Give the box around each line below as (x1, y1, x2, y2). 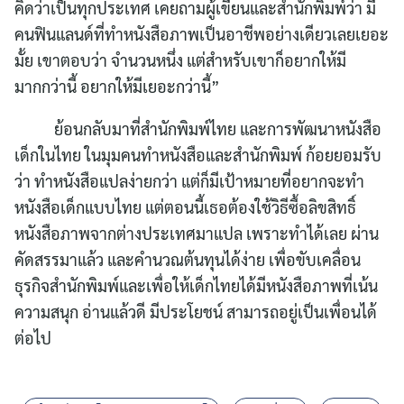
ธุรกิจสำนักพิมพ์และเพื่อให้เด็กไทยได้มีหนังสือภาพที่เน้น (14, 275, 378, 297)
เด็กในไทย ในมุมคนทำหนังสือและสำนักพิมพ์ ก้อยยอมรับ (14, 144, 381, 166)
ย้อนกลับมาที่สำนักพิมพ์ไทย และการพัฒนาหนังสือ (14, 118, 381, 140)
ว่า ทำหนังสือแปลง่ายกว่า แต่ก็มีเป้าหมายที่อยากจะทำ (14, 170, 364, 192)
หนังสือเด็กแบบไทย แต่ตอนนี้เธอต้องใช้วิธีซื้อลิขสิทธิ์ (14, 197, 356, 218)
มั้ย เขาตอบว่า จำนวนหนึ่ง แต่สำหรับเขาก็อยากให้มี (14, 50, 346, 71)
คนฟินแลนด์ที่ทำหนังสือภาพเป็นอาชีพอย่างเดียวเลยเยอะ (14, 23, 389, 45)
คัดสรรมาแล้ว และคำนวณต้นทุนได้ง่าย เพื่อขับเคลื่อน (14, 249, 361, 271)
